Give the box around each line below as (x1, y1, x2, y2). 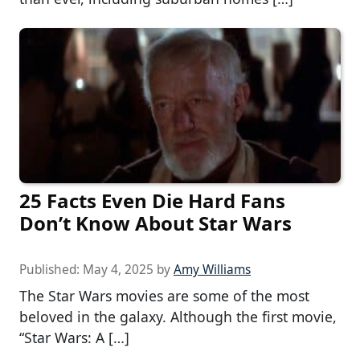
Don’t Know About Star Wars (19, 209, 292, 236)
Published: (19, 260, 83, 278)
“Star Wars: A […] (19, 327, 129, 347)
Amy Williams (174, 260, 251, 278)
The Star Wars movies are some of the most (19, 285, 309, 305)
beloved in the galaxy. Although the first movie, (19, 306, 337, 326)
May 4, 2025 (83, 260, 153, 278)
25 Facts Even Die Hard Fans (19, 186, 285, 214)
